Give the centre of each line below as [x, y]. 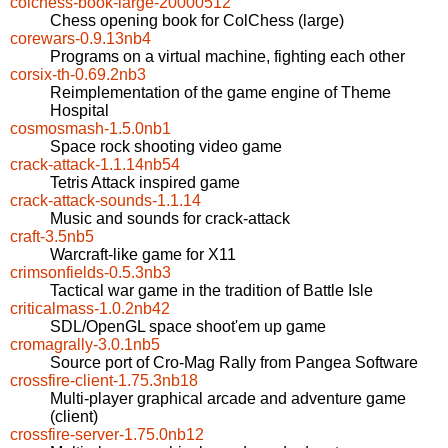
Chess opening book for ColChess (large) [197, 21]
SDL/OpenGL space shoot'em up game [188, 327]
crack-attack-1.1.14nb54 [95, 165]
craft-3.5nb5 [52, 237]
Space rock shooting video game [166, 147]
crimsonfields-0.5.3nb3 [90, 273]
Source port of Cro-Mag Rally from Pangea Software [234, 363]
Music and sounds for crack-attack [170, 219]
